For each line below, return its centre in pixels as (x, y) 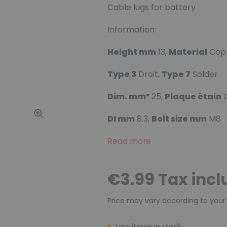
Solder (204, 74)
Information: (131, 29)
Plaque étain (193, 96)
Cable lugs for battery (151, 7)
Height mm (131, 52)
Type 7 (176, 74)
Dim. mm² (128, 96)
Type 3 (122, 74)
